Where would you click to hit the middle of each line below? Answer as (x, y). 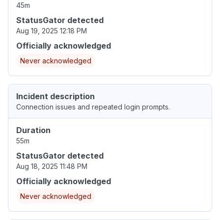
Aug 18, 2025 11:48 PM (52, 166)
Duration (33, 130)
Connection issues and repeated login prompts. (93, 107)
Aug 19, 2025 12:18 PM (52, 31)
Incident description (55, 96)
